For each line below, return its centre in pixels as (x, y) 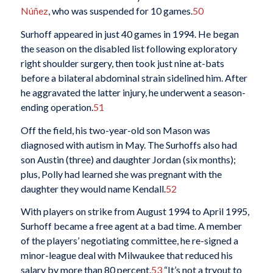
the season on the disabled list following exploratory (129, 48)
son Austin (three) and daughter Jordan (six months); (128, 159)
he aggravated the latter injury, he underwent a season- (133, 92)
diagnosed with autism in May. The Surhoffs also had (129, 144)
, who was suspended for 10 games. (120, 11)
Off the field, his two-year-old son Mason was (115, 130)
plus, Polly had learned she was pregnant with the (121, 174)
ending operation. (57, 107)
